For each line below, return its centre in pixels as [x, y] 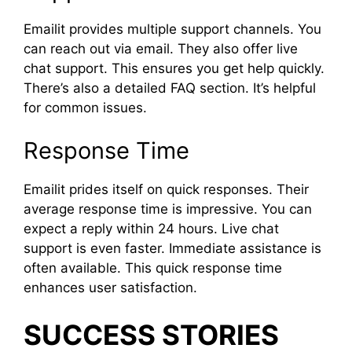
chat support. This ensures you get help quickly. [174, 68]
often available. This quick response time [153, 268]
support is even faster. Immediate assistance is [172, 248]
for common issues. [85, 107]
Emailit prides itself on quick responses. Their [166, 189]
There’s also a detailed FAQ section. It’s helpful [170, 88]
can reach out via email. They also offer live [161, 48]
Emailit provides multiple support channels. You [172, 29]
